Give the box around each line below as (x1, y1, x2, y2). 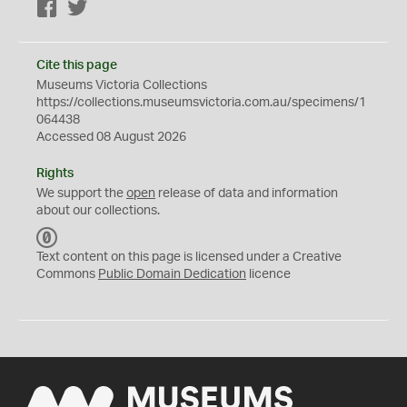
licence (246, 268, 291, 281)
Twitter (88, 3, 127, 15)
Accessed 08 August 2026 (36, 131, 186, 144)
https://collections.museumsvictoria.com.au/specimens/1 (36, 96, 366, 109)
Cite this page (36, 59, 117, 72)
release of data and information (155, 187, 338, 200)
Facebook (58, 3, 115, 15)
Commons (36, 268, 98, 281)
